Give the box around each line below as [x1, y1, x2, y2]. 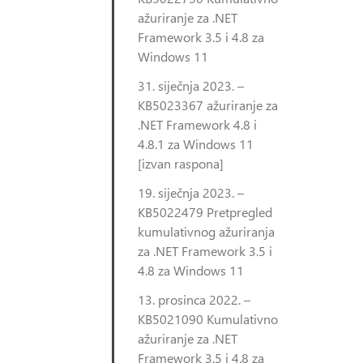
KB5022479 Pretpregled [138, 203, 272, 220]
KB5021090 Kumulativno [138, 310, 278, 327]
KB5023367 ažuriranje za [138, 96, 278, 113]
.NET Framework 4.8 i [138, 116, 257, 133]
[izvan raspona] [138, 155, 224, 172]
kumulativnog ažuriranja [138, 223, 275, 240]
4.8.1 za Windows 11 [138, 135, 254, 152]
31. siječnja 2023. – [138, 77, 244, 94]
